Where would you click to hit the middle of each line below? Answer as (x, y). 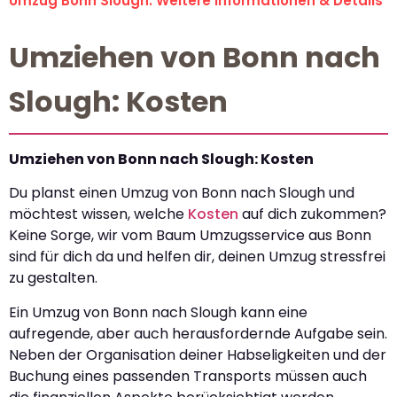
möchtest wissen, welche (98, 214)
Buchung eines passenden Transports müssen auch (188, 376)
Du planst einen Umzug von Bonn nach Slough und (182, 193)
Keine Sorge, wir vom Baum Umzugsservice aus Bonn (190, 236)
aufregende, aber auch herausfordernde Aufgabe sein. (198, 333)
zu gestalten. (53, 278)
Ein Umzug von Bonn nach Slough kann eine (158, 312)
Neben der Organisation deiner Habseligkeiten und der (198, 354)
